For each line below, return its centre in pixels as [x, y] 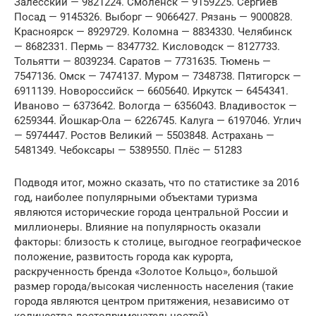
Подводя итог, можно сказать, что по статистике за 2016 [157, 183]
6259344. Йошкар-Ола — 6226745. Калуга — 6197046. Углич [158, 121]
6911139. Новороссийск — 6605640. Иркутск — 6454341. [151, 91]
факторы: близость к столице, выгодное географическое [158, 242]
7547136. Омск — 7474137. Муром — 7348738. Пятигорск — [158, 77]
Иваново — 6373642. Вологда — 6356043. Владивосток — [156, 106]
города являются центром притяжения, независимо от [152, 302]
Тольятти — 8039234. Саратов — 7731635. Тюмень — [142, 62]
